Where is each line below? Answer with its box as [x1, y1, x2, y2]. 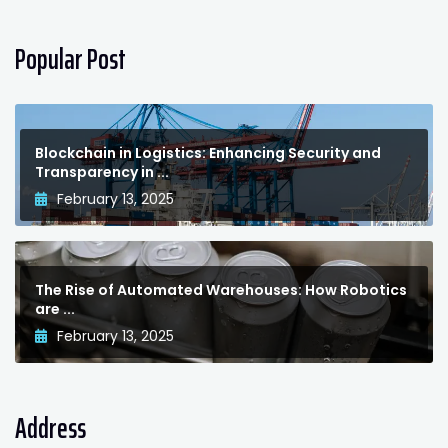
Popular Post [15, 37, 126, 82]
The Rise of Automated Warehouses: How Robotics [35, 280, 407, 301]
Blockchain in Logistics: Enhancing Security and [35, 143, 381, 164]
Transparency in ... [35, 162, 169, 183]
